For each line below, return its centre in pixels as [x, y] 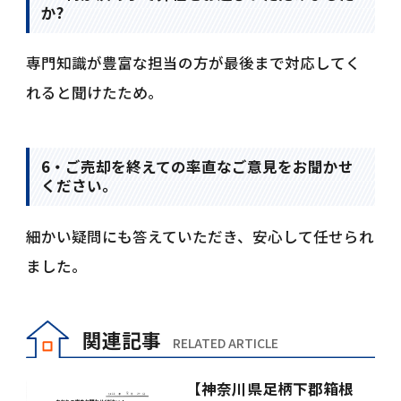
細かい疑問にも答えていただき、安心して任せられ [200, 236]
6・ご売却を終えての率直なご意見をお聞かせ [198, 167]
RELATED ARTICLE [225, 342]
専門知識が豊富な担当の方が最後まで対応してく [194, 63]
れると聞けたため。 [95, 93]
